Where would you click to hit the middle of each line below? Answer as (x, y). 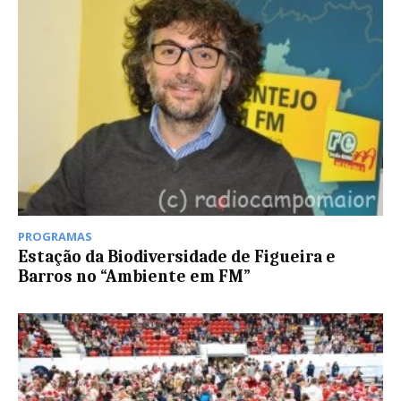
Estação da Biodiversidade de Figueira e (177, 256)
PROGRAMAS (55, 236)
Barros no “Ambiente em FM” (134, 276)
